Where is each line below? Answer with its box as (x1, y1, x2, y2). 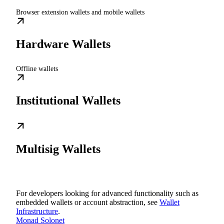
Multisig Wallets (16, 142, 100, 155)
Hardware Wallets (16, 37, 110, 51)
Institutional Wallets (16, 93, 120, 107)
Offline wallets (16, 64, 58, 72)
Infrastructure (16, 206, 58, 215)
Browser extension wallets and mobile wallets (16, 8, 144, 16)
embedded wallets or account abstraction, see (16, 197, 159, 206)
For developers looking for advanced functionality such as (16, 188, 198, 197)
